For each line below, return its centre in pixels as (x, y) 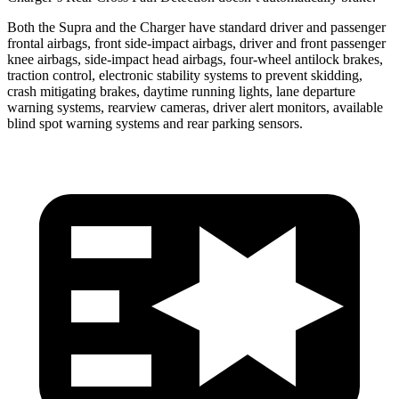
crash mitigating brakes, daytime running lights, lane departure (181, 91)
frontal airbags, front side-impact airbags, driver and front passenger (196, 43)
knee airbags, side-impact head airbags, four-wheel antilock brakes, (195, 59)
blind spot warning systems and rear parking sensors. (155, 123)
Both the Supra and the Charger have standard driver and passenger (196, 27)
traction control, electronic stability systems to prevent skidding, (185, 75)
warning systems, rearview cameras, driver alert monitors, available (195, 107)
